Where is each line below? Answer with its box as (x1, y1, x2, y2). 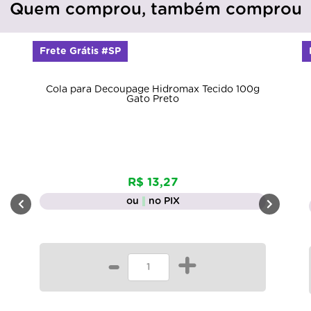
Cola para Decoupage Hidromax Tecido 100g (46, 85, 260, 95)
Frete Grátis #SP (40, 46, 121, 56)
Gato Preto (126, 94, 179, 105)
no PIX (148, 196, 180, 207)
